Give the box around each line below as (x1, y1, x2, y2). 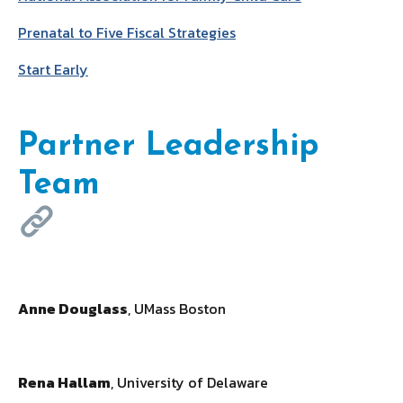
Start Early (18, 58, 88, 81)
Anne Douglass (18, 297, 128, 319)
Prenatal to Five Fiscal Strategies (18, 22, 236, 44)
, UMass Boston (128, 297, 226, 319)
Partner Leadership (18, 130, 318, 164)
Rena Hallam (18, 371, 111, 393)
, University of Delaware (111, 371, 272, 393)
